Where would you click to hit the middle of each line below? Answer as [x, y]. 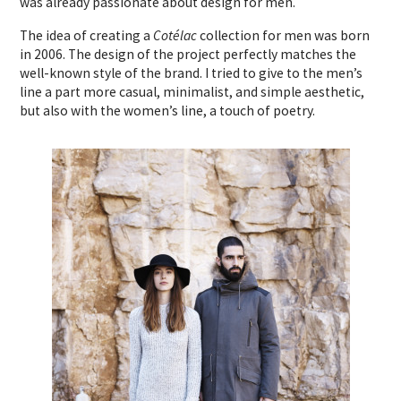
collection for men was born [285, 35]
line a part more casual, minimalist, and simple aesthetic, [192, 91]
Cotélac [177, 35]
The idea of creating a [87, 35]
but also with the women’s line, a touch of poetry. [168, 110]
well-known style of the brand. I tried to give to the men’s [192, 73]
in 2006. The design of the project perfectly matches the [188, 54]
